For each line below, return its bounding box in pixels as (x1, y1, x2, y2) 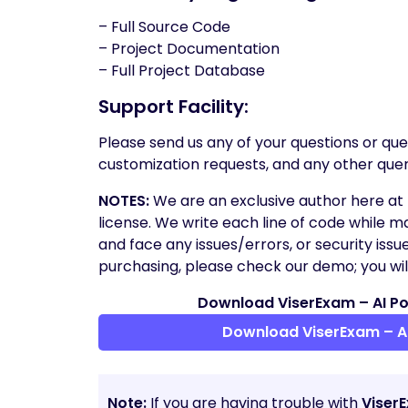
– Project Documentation (98, 38, 280, 59)
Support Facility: (98, 94, 249, 119)
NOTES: (98, 190, 149, 211)
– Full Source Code (98, 16, 230, 37)
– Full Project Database (98, 60, 265, 81)
